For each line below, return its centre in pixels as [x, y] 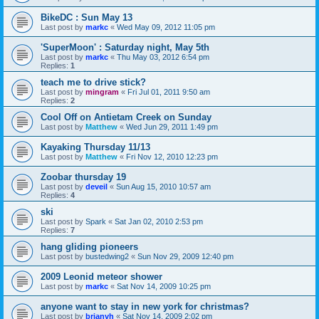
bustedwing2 [107, 256]
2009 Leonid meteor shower [101, 276]
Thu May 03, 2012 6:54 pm [163, 57]
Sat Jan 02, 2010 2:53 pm [159, 221]
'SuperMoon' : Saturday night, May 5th [125, 47]
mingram [102, 91]
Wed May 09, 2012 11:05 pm [166, 27]
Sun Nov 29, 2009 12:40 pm [185, 256]
